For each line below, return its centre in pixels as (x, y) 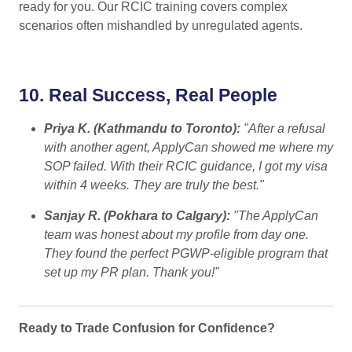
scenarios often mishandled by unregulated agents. (161, 26)
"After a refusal (284, 128)
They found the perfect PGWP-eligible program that (186, 253)
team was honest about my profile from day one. (176, 234)
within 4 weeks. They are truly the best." (154, 185)
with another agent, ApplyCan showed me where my (189, 147)
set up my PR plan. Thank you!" (132, 272)
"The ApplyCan (276, 215)
